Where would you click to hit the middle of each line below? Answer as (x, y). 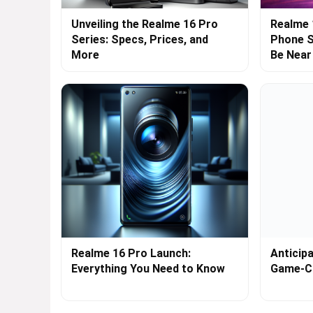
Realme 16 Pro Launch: (131, 254)
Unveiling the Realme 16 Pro (145, 24)
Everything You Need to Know (148, 269)
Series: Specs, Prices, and (140, 40)
